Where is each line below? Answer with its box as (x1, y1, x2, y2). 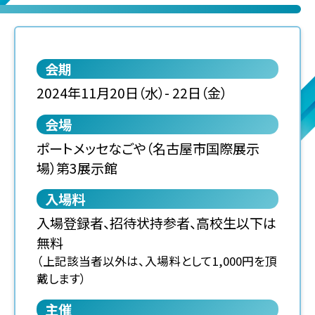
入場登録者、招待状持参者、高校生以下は (36, 213, 276, 233)
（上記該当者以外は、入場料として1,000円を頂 (36, 252, 277, 270)
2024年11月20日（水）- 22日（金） (36, 82, 227, 103)
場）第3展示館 (36, 157, 117, 178)
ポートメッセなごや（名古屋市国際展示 (36, 138, 259, 158)
